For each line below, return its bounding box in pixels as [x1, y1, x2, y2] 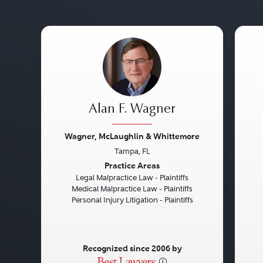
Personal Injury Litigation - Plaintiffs [71, 195, 193, 204]
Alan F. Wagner [89, 103, 176, 116]
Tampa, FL [114, 147, 150, 156]
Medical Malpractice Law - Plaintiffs [72, 184, 193, 193]
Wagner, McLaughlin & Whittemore [65, 131, 200, 141]
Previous [49, 159, 99, 174]
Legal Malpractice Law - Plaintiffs [76, 173, 188, 182]
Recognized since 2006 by [82, 243, 182, 254]
